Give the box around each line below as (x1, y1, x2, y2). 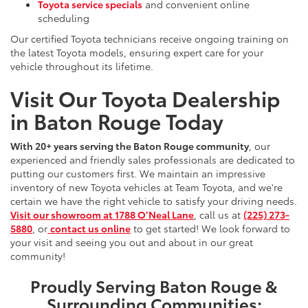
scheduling (38, 11, 89, 25)
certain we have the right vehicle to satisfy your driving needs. (10, 194, 297, 208)
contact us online (50, 221, 131, 236)
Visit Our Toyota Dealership (10, 83, 280, 113)
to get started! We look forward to (131, 221, 290, 236)
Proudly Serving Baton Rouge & (30, 274, 278, 298)
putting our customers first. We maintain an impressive (10, 166, 265, 181)
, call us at (194, 208, 243, 222)
